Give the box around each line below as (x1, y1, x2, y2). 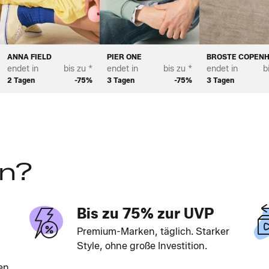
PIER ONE (106, 52, 142, 62)
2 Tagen (7, 76, 35, 85)
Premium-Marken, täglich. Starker (76, 226, 229, 238)
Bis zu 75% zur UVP (76, 205, 214, 223)
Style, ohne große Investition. (76, 240, 207, 252)
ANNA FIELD (7, 52, 52, 62)
